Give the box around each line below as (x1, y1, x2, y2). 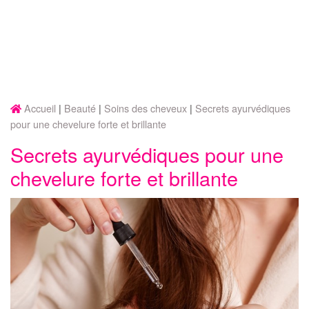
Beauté (64, 101, 96, 115)
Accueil (24, 101, 56, 115)
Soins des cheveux (104, 101, 187, 115)
